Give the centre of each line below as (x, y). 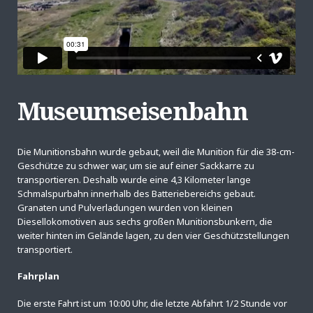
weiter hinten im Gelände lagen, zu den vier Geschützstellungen (153, 235)
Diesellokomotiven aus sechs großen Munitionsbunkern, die (145, 221)
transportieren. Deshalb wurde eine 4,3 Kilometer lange (134, 179)
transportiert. (45, 249)
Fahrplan (38, 276)
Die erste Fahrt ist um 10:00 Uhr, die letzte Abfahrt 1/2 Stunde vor (152, 303)
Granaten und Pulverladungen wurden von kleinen (125, 207)
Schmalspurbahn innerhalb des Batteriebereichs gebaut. (137, 193)
